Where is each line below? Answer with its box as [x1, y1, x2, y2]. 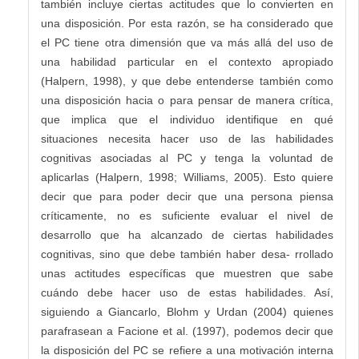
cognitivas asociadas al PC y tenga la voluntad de [41, 151, 333, 165]
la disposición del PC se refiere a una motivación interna [41, 344, 333, 357]
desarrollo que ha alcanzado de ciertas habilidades [41, 228, 333, 242]
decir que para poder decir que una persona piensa [41, 190, 333, 204]
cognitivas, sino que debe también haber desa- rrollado [41, 248, 333, 261]
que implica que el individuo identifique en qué [41, 113, 333, 127]
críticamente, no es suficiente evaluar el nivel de [41, 209, 333, 223]
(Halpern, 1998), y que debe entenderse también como [41, 75, 333, 88]
